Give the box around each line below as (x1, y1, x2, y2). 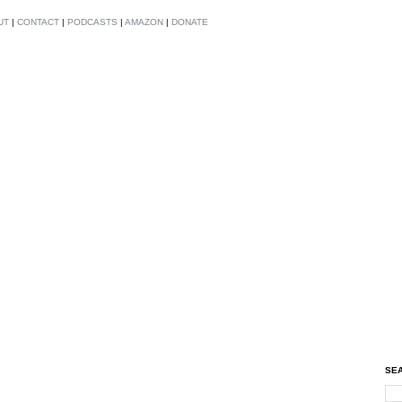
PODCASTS (67, 16, 118, 27)
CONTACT (17, 16, 59, 27)
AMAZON (125, 16, 163, 27)
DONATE (171, 16, 208, 27)
